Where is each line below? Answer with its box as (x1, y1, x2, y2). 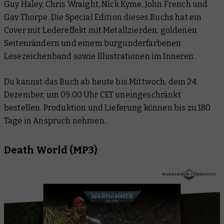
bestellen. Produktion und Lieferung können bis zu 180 (4, 102, 211, 112)
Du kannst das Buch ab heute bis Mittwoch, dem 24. (4, 76, 198, 86)
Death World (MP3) (4, 143, 97, 156)
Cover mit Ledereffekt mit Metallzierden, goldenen (4, 25, 197, 35)
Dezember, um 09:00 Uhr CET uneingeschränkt (4, 89, 181, 99)
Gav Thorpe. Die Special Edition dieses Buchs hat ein (4, 12, 202, 22)
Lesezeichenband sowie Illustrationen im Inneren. (4, 51, 195, 61)
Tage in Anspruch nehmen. (4, 115, 106, 125)
